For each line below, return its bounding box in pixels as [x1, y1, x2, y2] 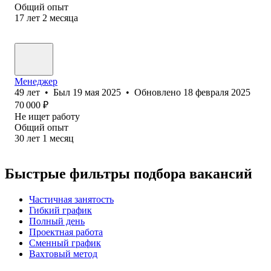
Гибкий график [29, 204, 92, 215]
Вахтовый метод [29, 248, 97, 259]
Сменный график [29, 237, 101, 248]
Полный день [29, 215, 85, 226]
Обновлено [134, 87, 183, 97]
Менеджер [15, 76, 57, 87]
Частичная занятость [29, 194, 114, 204]
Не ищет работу [15, 111, 80, 122]
